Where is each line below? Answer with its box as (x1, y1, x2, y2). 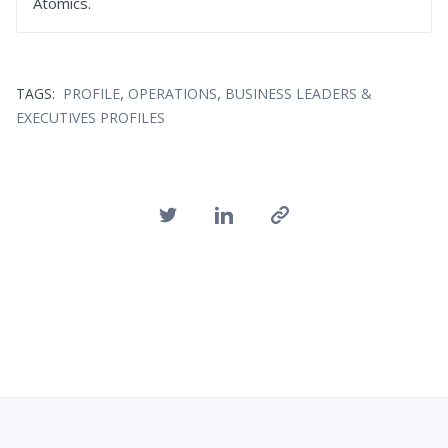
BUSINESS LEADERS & (225, 83, 372, 103)
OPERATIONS (128, 83, 217, 103)
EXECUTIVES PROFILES (16, 107, 165, 127)
